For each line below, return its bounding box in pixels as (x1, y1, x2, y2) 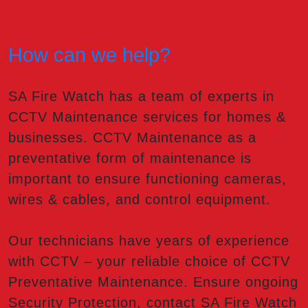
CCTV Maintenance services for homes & (8, 109, 286, 125)
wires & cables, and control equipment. (8, 192, 271, 208)
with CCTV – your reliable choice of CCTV (8, 254, 290, 269)
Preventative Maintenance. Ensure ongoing (8, 274, 298, 290)
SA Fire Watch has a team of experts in (8, 89, 274, 104)
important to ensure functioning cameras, (8, 171, 287, 187)
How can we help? (8, 44, 170, 67)
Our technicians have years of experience (8, 233, 289, 249)
